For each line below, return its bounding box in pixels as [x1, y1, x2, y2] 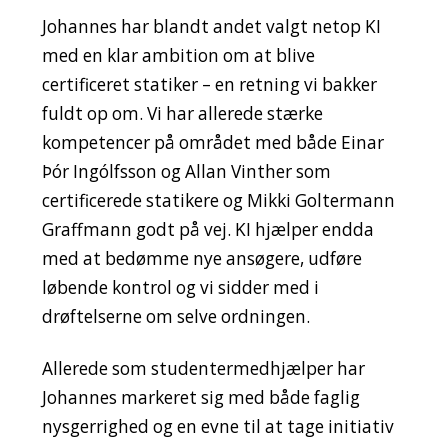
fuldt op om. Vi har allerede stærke [41, 102, 323, 126]
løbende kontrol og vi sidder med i [41, 276, 319, 300]
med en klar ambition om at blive [41, 44, 315, 68]
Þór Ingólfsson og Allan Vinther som [41, 160, 331, 184]
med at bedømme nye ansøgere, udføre [41, 247, 362, 271]
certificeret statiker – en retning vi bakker [41, 73, 377, 97]
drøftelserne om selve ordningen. [41, 305, 310, 329]
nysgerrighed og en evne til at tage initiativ [41, 414, 394, 438]
